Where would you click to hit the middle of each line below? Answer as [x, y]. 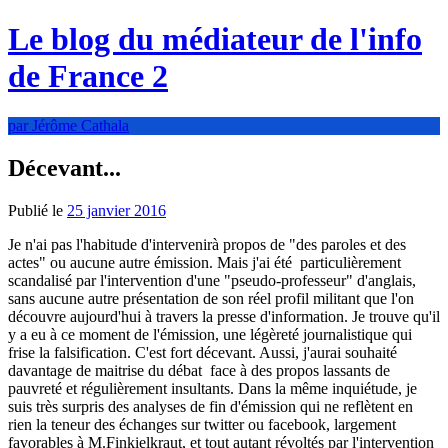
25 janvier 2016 [116, 210]
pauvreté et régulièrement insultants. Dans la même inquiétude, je [212, 388]
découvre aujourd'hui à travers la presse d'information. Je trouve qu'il [224, 316]
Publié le [37, 210]
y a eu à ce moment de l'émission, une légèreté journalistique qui [210, 334]
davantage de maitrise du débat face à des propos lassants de [199, 370]
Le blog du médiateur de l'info [215, 39]
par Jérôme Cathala [68, 125]
